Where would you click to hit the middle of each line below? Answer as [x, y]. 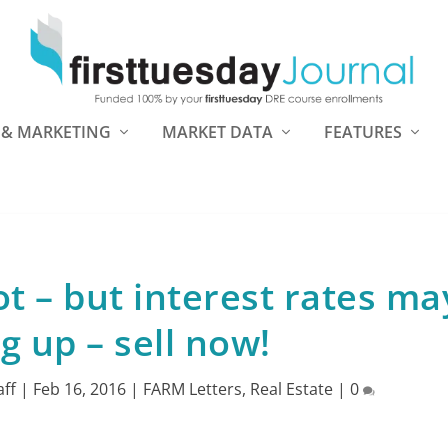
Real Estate [291, 389]
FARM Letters [192, 389]
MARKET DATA [217, 132]
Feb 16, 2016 [79, 389]
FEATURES [363, 132]
